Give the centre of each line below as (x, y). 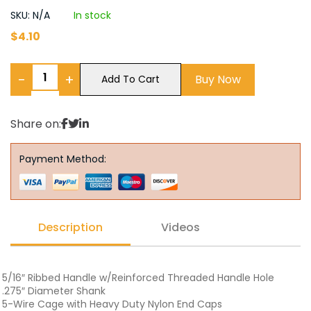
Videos (180, 227)
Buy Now (218, 79)
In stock (92, 15)
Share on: (36, 124)
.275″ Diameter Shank (54, 291)
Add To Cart (131, 79)
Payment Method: (63, 159)
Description (70, 227)
